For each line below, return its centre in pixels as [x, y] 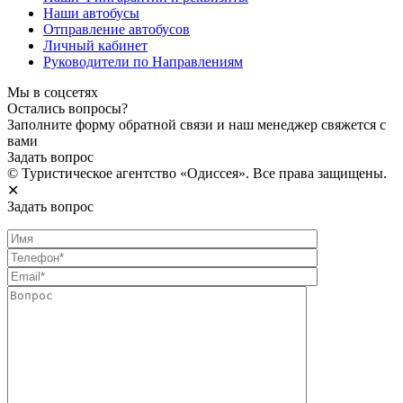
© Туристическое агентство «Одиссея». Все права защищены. [197, 173]
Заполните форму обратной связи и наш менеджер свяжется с [197, 124]
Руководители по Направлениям [143, 61]
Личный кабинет [95, 45]
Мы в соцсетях [53, 92]
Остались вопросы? [67, 108]
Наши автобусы [91, 13]
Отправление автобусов [116, 29]
